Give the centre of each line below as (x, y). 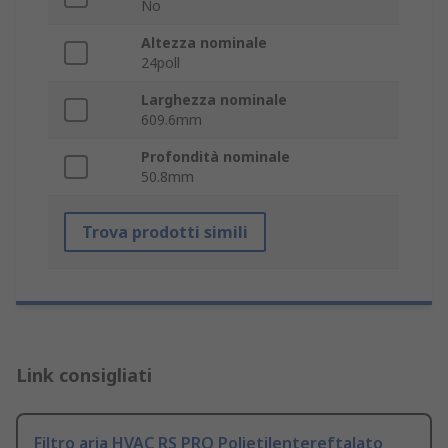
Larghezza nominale (214, 100)
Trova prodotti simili (165, 232)
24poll (160, 63)
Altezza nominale (204, 43)
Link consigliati (84, 375)
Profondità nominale (215, 157)
